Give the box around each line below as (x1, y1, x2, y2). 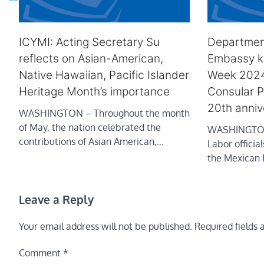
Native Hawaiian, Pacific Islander (19, 68, 189, 82)
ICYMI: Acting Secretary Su (19, 35, 160, 49)
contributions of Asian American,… (19, 135, 164, 147)
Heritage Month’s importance (19, 84, 170, 98)
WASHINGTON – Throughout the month (19, 107, 190, 119)
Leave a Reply (19, 192, 94, 206)
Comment (19, 246, 63, 259)
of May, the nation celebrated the (19, 121, 161, 133)
